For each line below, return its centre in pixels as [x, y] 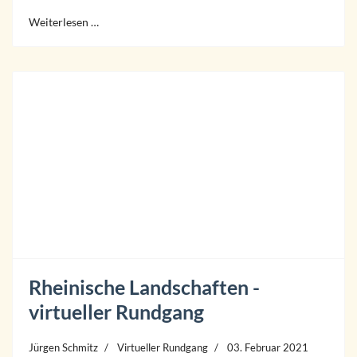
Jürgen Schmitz [63, 347]
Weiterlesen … [64, 22]
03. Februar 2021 [268, 347]
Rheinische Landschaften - [144, 287]
